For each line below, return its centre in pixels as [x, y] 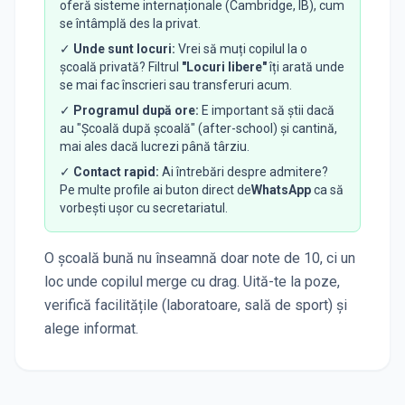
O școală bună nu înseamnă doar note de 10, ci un [200, 258]
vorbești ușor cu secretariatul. [144, 207]
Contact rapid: [116, 171]
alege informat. [91, 328]
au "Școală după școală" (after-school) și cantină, [198, 128]
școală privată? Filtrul [121, 66]
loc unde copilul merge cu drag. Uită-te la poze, [192, 281]
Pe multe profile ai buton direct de [155, 189]
